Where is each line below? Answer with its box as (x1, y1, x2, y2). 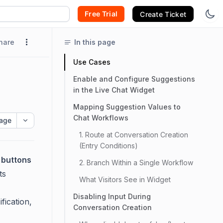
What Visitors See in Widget (79, 175, 171, 184)
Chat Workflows (73, 113, 128, 122)
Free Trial (85, 9, 118, 18)
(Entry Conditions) (79, 141, 138, 150)
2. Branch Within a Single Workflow (79, 158, 193, 167)
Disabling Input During (73, 192, 151, 201)
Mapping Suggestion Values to (73, 103, 181, 111)
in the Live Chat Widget (73, 86, 155, 94)
